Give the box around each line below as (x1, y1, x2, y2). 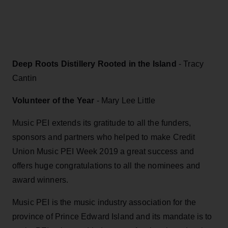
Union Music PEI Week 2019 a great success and (12, 147, 194, 156)
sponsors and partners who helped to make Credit (12, 132, 195, 141)
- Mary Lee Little (94, 96, 156, 105)
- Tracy (178, 59, 204, 68)
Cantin (12, 73, 37, 82)
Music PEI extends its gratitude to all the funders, (12, 118, 191, 127)
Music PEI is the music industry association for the (12, 197, 196, 207)
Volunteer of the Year (12, 96, 95, 105)
